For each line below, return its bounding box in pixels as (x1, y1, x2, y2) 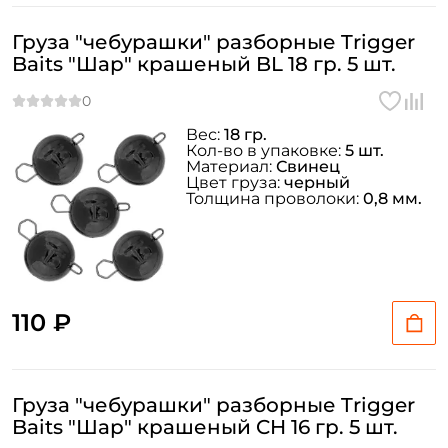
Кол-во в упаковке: (186, 141, 345, 160)
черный (284, 173, 350, 192)
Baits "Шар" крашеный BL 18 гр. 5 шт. (12, 52, 396, 76)
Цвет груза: (186, 173, 284, 192)
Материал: (186, 157, 276, 176)
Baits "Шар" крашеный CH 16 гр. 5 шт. (12, 415, 398, 439)
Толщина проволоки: (186, 189, 363, 208)
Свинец (276, 157, 340, 176)
